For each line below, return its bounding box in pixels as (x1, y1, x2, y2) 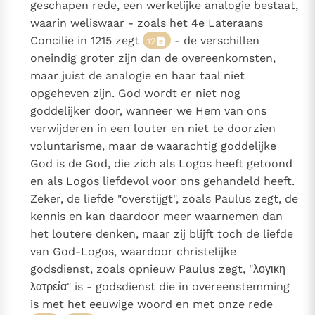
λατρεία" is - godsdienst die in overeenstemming (30, 280, 290, 294)
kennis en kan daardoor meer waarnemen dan (30, 210, 283, 224)
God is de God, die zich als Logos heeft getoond (30, 157, 292, 171)
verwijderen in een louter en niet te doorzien (30, 122, 276, 136)
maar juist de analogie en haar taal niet (30, 69, 245, 83)
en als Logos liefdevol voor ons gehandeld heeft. (30, 174, 295, 188)
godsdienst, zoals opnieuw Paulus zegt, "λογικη (30, 262, 285, 276)
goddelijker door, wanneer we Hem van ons (30, 104, 266, 118)
